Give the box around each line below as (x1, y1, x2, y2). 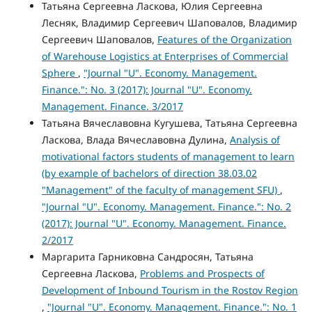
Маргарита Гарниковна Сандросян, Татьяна (41, 249, 253, 263)
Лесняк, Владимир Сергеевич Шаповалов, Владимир (41, 15, 297, 29)
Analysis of (229, 132, 280, 146)
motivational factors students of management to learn (41, 149, 295, 163)
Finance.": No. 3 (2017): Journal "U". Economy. (41, 82, 252, 96)
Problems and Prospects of (139, 266, 265, 280)
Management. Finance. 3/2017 (41, 99, 183, 113)
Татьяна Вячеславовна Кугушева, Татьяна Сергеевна (41, 116, 297, 130)
